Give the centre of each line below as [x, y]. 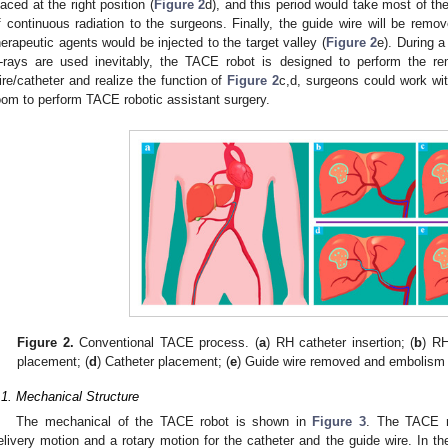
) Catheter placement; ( [164, 361]
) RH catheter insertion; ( [340, 342]
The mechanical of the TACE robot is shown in [164, 422]
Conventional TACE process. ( [166, 342]
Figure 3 [339, 422]
